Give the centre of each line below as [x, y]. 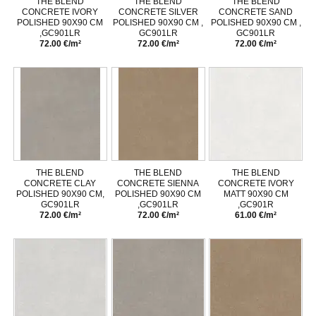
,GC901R [256, 205]
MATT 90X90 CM [256, 194]
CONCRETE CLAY [60, 184]
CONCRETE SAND [256, 12]
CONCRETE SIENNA [158, 184]
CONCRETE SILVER [158, 12]
